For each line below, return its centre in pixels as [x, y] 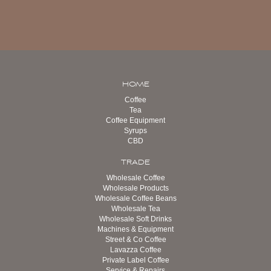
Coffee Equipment [135, 120]
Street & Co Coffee [135, 239]
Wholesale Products [135, 188]
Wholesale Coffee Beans [135, 198]
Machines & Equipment [135, 229]
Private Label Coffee [135, 260]
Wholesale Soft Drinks [135, 219]
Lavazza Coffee [135, 250]
